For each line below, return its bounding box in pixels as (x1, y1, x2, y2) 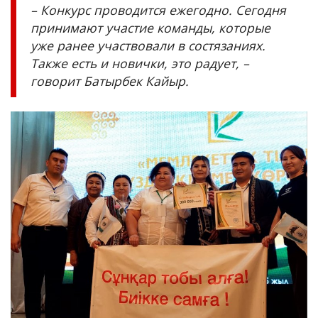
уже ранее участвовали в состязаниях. (31, 37, 265, 55)
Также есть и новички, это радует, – (31, 55, 249, 72)
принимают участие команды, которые (31, 19, 270, 37)
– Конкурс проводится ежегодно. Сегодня (31, 1, 286, 19)
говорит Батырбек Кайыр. (31, 72, 189, 90)
